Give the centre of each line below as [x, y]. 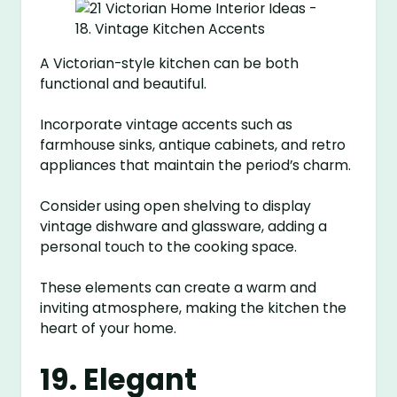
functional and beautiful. [124, 83]
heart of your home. [109, 328]
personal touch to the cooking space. [169, 246]
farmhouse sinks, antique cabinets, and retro [193, 144]
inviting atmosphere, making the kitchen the [194, 307]
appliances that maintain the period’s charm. [196, 165]
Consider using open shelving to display [176, 206]
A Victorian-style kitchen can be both [170, 63]
